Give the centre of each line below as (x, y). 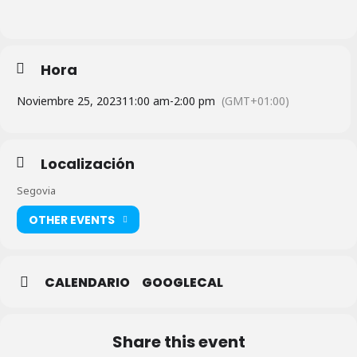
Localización (88, 164)
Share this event (178, 342)
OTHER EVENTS (72, 220)
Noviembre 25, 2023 (69, 101)
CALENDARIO (87, 283)
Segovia (36, 191)
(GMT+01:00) (255, 101)
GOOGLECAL (182, 283)
